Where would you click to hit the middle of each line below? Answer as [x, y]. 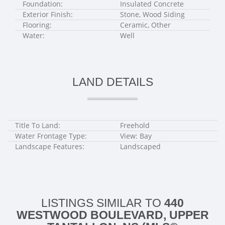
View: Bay [136, 136]
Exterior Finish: [48, 14]
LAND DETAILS [113, 82]
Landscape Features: [50, 146]
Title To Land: [38, 125]
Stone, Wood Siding [152, 14]
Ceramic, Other [145, 25]
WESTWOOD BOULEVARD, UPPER [113, 215]
